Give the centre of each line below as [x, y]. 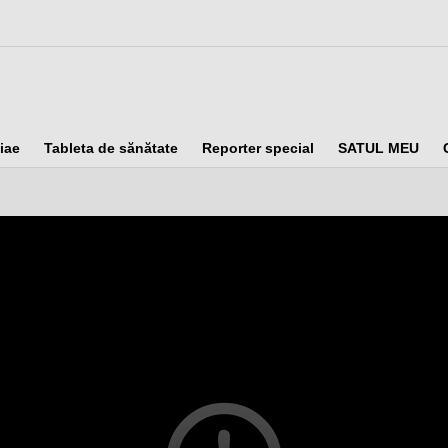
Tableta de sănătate [111, 148]
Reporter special [258, 148]
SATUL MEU [378, 148]
